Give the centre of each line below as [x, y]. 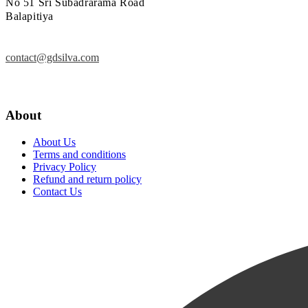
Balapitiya [30, 16]
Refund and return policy [87, 179]
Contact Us [57, 191]
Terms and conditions [79, 154]
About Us [54, 142]
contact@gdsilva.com [52, 57]
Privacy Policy [65, 166]
